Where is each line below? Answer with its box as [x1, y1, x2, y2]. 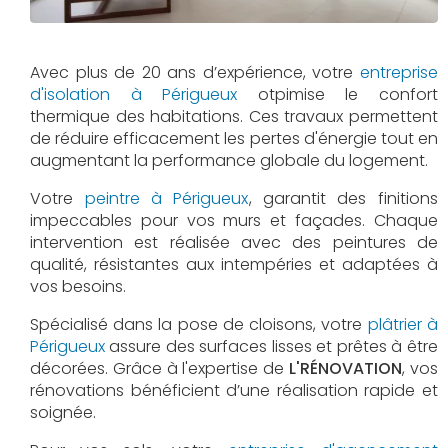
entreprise [359, 60, 438, 84]
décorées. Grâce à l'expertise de [30, 356, 290, 380]
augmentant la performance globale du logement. [30, 148, 428, 172]
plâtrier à [367, 312, 438, 336]
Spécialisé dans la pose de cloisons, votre [30, 312, 368, 336]
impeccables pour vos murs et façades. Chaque [30, 208, 438, 232]
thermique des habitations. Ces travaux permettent [30, 104, 438, 128]
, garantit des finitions [248, 186, 438, 210]
